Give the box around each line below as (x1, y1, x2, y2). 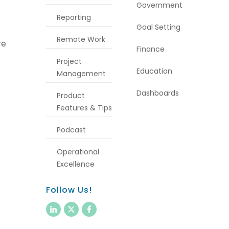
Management (56, 68, 106, 79)
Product (56, 90, 85, 101)
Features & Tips (56, 103, 112, 113)
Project (56, 56, 82, 67)
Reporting (56, 12, 91, 23)
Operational (56, 147, 99, 157)
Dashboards (136, 88, 179, 99)
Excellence (56, 159, 95, 170)
